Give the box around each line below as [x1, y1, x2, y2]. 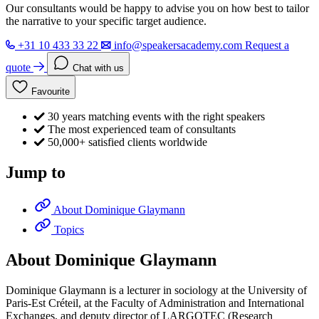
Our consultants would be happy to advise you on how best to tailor [6, 2, 309, 15]
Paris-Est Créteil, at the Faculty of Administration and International [6, 296, 304, 309]
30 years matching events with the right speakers [48, 110, 265, 123]
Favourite [31, 86, 70, 98]
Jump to [6, 163, 66, 182]
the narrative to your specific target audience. [6, 15, 206, 28]
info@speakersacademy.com [114, 39, 242, 52]
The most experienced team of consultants [48, 123, 236, 136]
